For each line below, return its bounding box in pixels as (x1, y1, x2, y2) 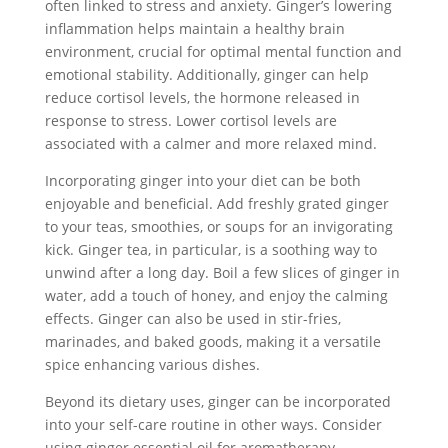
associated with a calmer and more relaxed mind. (44, 134, 377, 153)
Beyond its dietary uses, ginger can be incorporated (44, 392, 391, 411)
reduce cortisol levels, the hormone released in (44, 88, 360, 107)
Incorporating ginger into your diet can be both (44, 171, 361, 190)
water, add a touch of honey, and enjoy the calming (44, 286, 388, 305)
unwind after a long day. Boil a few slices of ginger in (44, 263, 400, 282)
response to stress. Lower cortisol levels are (44, 111, 337, 130)
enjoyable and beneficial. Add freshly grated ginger (44, 194, 389, 213)
